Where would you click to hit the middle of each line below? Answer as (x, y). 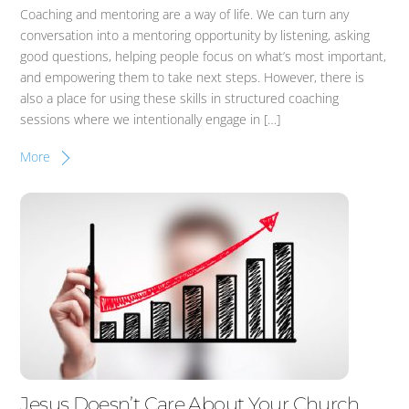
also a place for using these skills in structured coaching (180, 98)
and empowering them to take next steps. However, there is (193, 77)
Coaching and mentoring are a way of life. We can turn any (185, 14)
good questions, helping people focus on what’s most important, (204, 56)
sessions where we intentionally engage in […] (151, 119)
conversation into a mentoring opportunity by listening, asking (195, 35)
